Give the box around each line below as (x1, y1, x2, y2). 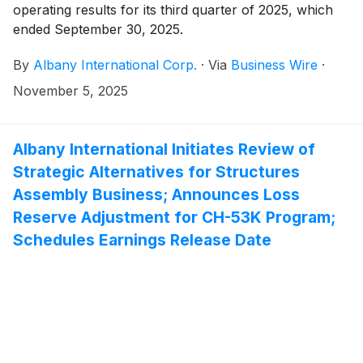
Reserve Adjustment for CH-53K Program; (13, 207, 335, 228)
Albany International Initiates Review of (13, 139, 315, 160)
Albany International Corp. (33, 57, 197, 74)
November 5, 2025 (13, 83, 128, 100)
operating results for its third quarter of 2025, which (13, 2, 333, 19)
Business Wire (231, 57, 318, 74)
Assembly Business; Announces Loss (13, 185, 300, 205)
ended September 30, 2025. (13, 21, 183, 38)
